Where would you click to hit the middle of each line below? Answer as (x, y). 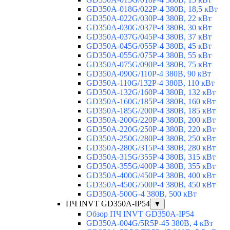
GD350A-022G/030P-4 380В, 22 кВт (149, 18)
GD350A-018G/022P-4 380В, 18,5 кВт (152, 9)
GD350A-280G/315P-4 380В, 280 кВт (151, 148)
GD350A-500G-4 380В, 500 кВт (141, 194)
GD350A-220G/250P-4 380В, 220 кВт (151, 129)
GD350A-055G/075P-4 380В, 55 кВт (149, 55)
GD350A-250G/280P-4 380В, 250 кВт (151, 139)
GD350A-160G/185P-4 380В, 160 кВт (151, 102)
